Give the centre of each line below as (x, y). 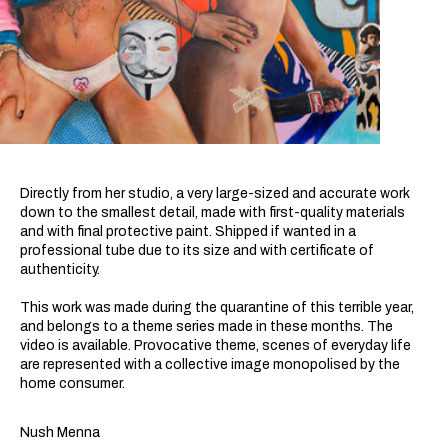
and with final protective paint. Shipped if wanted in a (188, 231)
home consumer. (72, 383)
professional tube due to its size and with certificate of (197, 250)
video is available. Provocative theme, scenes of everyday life (215, 345)
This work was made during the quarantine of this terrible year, (217, 307)
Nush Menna (60, 432)
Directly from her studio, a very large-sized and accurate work (215, 193)
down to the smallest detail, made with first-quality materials (212, 212)
